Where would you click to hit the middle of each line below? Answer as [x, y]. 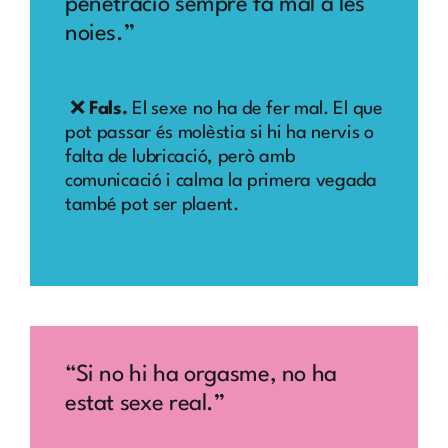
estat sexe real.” [144, 403]
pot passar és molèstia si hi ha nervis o [219, 133]
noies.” [99, 33]
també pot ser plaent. [156, 205]
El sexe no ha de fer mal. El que [255, 109]
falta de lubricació [136, 157]
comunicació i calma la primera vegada [220, 181]
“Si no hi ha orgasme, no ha [201, 374]
